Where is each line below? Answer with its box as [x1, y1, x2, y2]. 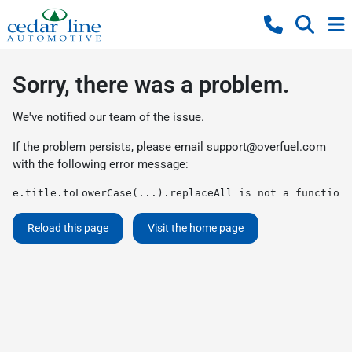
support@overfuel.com [207, 140, 326, 154]
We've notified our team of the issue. [13, 110, 204, 124]
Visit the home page [148, 222, 244, 234]
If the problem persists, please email [13, 140, 207, 154]
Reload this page [27, 222, 108, 234]
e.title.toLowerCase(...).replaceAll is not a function [13, 187, 346, 199]
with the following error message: [13, 157, 189, 171]
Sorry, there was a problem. [13, 71, 289, 98]
